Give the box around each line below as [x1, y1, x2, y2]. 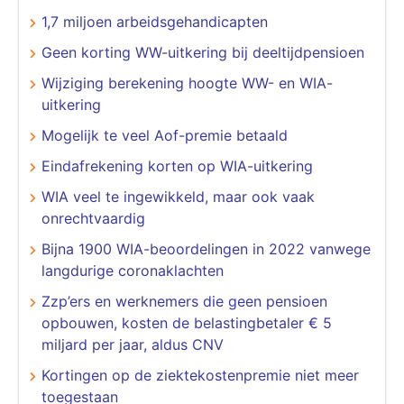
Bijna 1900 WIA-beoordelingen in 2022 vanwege [41, 239, 371, 258]
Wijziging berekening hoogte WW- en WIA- [41, 73, 333, 92]
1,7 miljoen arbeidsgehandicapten [41, 12, 268, 31]
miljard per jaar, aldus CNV [41, 335, 224, 353]
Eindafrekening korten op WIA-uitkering [41, 156, 313, 175]
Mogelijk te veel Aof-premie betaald [41, 125, 288, 144]
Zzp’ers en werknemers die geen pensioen [41, 291, 327, 310]
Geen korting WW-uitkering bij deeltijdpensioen [41, 42, 364, 61]
